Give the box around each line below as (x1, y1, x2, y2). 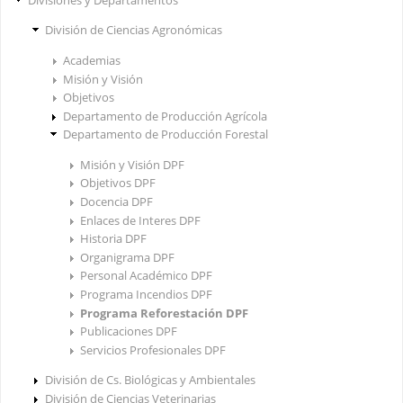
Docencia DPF (80, 193, 153, 210)
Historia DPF (80, 230, 147, 247)
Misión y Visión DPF (80, 156, 184, 173)
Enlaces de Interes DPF (80, 211, 201, 228)
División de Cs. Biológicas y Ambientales (45, 372, 255, 389)
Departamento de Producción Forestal (62, 126, 268, 143)
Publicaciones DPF (80, 323, 177, 340)
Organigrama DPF (80, 248, 175, 265)
